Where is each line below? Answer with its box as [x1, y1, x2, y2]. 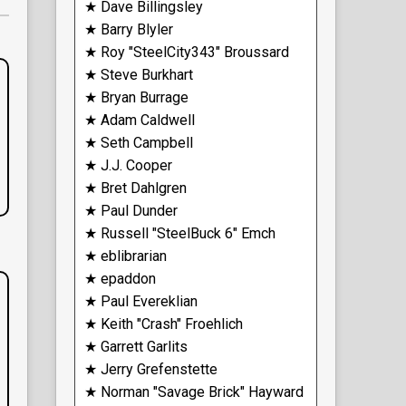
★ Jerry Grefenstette [84, 360, 217, 378]
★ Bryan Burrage [84, 88, 188, 106]
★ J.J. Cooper [84, 156, 172, 174]
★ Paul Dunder [84, 201, 178, 219]
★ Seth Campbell [84, 133, 193, 151]
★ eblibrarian [84, 246, 167, 265]
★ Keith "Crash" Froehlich [84, 314, 243, 333]
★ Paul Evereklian [84, 292, 198, 310]
